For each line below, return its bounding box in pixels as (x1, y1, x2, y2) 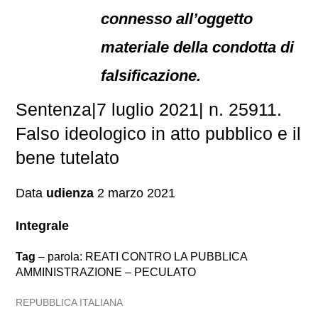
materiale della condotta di (101, 38, 295, 56)
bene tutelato (16, 148, 120, 168)
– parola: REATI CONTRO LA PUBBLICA (35, 251, 248, 263)
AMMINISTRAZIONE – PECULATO (16, 266, 197, 278)
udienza (46, 186, 94, 200)
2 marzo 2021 (94, 186, 176, 200)
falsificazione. (101, 67, 202, 84)
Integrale (16, 219, 70, 233)
